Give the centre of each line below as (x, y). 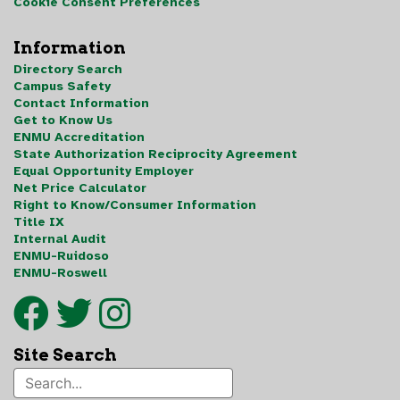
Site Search (65, 355)
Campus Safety (62, 86)
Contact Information (81, 103)
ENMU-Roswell (60, 273)
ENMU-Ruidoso (61, 256)
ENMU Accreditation (79, 137)
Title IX (39, 222)
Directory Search (68, 69)
